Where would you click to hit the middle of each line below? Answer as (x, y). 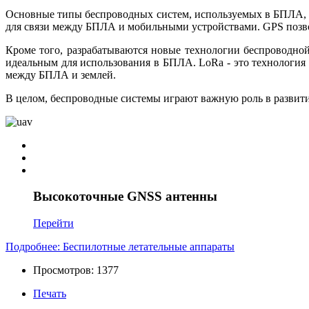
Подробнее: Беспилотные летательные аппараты (120, 247)
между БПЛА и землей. (61, 74)
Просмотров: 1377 (76, 270)
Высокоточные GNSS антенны (125, 197)
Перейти (53, 223)
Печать (50, 294)
